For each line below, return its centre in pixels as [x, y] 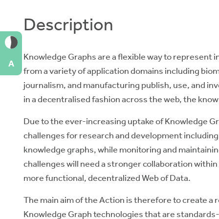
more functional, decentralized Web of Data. [107, 178]
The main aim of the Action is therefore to [103, 200]
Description [68, 24]
